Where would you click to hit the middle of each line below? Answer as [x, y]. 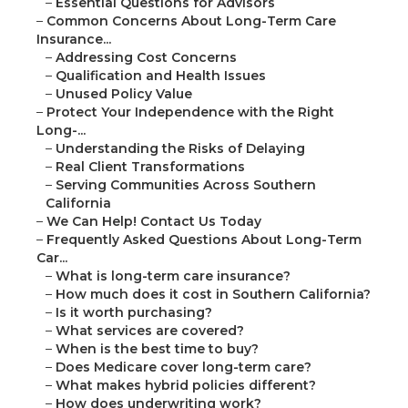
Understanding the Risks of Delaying [180, 149]
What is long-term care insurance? [173, 276]
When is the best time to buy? [157, 349]
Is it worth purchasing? [134, 313]
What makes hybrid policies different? [186, 386]
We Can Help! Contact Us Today [154, 222]
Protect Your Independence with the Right [190, 112]
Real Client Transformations [150, 167]
